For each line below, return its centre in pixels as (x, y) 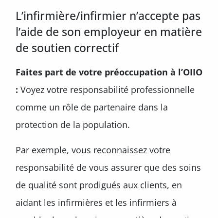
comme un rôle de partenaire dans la (92, 107)
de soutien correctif (67, 48)
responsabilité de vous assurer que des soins (108, 167)
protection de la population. (73, 125)
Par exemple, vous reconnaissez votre (93, 150)
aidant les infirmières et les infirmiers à (96, 202)
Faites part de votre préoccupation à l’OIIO (109, 72)
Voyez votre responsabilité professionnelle (106, 90)
